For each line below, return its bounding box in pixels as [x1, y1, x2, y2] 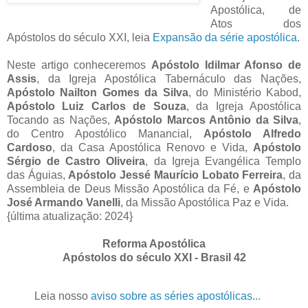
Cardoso [7, 141, 52, 153]
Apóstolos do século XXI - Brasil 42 [62, 251, 246, 263]
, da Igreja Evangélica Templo [145, 155, 302, 167]
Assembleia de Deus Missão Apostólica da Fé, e [7, 182, 253, 195]
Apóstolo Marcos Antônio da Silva [114, 113, 299, 126]
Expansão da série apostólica [153, 31, 297, 43]
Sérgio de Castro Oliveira [7, 155, 146, 167]
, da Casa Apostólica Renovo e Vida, [52, 141, 253, 153]
